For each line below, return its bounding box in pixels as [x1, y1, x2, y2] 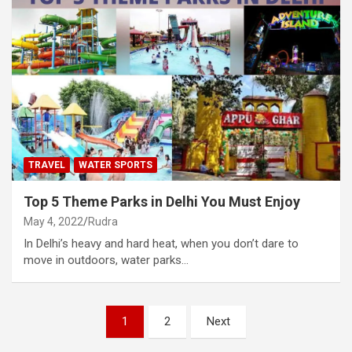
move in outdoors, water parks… [24, 252, 189, 267]
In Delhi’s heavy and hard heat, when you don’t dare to [24, 236, 299, 251]
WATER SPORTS [79, 159, 152, 170]
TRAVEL [28, 159, 65, 170]
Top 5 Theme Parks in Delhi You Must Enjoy [24, 192, 300, 210]
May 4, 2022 [24, 214, 83, 228]
